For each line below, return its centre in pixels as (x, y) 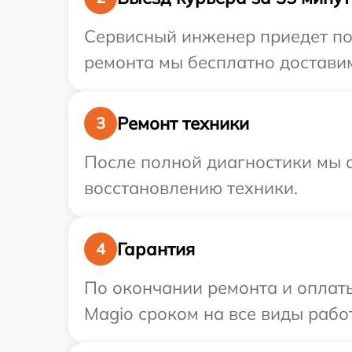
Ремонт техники (183, 123)
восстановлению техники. (191, 188)
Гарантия (156, 249)
